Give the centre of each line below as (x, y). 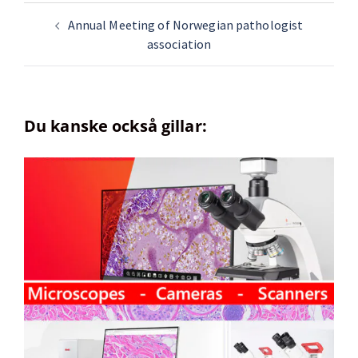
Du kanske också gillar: (115, 126)
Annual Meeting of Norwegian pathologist (185, 25)
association (179, 44)
